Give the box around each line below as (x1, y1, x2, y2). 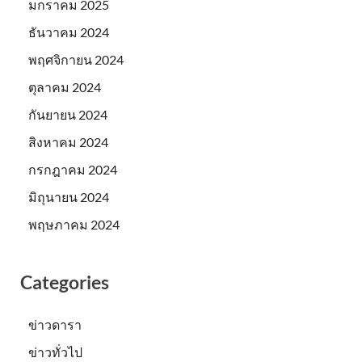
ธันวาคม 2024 (28, 23, 109, 40)
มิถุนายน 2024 (28, 188, 109, 204)
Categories (20, 270, 109, 293)
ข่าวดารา (28, 316, 82, 332)
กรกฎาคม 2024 (28, 161, 117, 177)
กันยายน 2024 (28, 106, 107, 122)
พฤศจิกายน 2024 (28, 51, 124, 67)
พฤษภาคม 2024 (28, 216, 120, 232)
